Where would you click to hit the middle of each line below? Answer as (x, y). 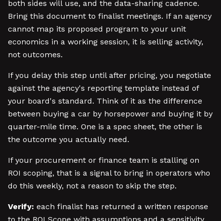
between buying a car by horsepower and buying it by (110, 114)
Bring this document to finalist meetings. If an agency (110, 16)
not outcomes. (35, 55)
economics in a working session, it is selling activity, (106, 42)
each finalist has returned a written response (121, 206)
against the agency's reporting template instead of (103, 88)
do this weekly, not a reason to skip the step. (92, 186)
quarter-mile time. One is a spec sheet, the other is (105, 127)
